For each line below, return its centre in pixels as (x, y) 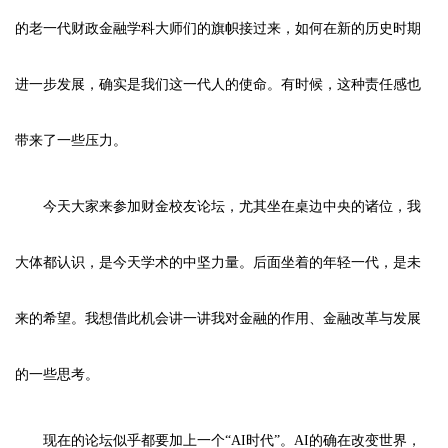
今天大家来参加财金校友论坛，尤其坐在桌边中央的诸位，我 (232, 206)
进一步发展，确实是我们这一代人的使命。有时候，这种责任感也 (218, 84)
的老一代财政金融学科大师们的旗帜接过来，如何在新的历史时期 (218, 28)
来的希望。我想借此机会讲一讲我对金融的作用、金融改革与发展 (218, 318)
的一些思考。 (57, 374)
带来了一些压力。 (71, 140)
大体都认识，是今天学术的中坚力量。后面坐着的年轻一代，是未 (218, 262)
